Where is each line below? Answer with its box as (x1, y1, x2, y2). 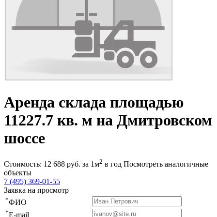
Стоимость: (4, 160, 44, 169)
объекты (4, 169, 31, 177)
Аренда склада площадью (4, 93, 184, 111)
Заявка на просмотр (4, 186, 69, 195)
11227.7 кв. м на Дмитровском (4, 111, 212, 129)
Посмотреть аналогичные (124, 160, 208, 169)
